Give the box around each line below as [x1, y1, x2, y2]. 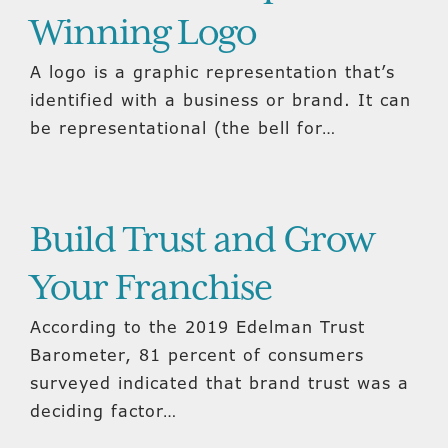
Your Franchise [30, 269, 272, 309]
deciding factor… [30, 400, 177, 422]
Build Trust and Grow [30, 221, 374, 261]
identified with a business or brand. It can [30, 89, 411, 111]
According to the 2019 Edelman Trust [30, 316, 365, 338]
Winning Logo [30, 14, 256, 54]
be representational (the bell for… [30, 117, 336, 139]
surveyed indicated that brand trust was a [30, 372, 409, 394]
